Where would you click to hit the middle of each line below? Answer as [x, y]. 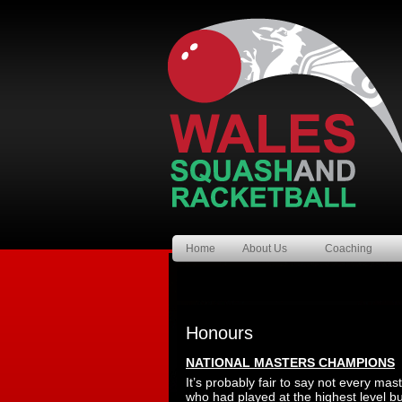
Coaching [349, 249]
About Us [265, 249]
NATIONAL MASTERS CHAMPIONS [290, 363]
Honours [219, 333]
